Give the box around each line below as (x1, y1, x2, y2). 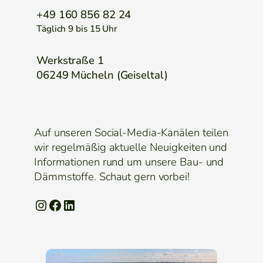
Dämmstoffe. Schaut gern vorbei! (34, 168, 190, 184)
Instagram (33, 195, 45, 214)
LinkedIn (62, 195, 69, 214)
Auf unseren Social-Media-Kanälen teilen (34, 124, 229, 140)
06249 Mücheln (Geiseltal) (36, 68, 168, 83)
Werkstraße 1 (36, 53, 104, 69)
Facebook (48, 195, 55, 214)
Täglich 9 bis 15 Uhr (36, 22, 117, 35)
